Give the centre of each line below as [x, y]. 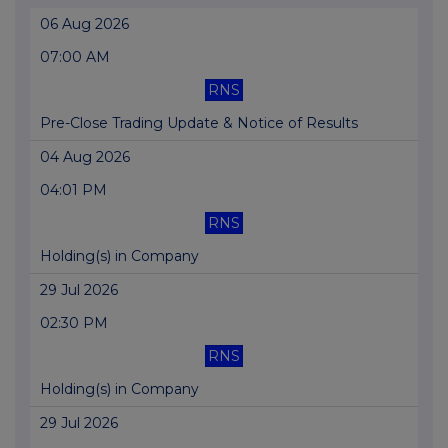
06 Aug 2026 [84, 24]
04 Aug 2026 [85, 157]
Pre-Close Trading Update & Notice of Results [199, 123]
